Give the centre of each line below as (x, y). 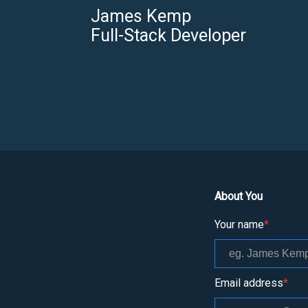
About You (239, 196)
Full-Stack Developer (168, 35)
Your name (239, 224)
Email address (249, 283)
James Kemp (141, 16)
